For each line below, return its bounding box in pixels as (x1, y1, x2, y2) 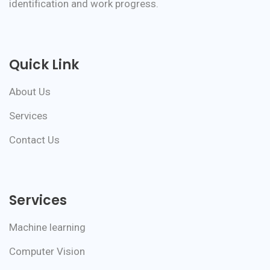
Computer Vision (9, 245, 85, 257)
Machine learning (9, 221, 86, 233)
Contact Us (9, 133, 60, 146)
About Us (9, 85, 51, 98)
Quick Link (9, 55, 79, 74)
